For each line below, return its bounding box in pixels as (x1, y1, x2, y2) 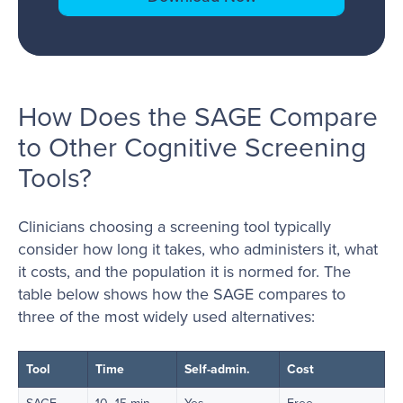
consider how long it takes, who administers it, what (18, 237, 378, 261)
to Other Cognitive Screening (18, 128, 366, 166)
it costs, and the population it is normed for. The (18, 260, 351, 283)
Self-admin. (184, 359, 250, 378)
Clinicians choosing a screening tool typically (18, 215, 331, 238)
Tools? (18, 158, 92, 197)
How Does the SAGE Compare (18, 97, 378, 136)
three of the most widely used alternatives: (18, 305, 315, 328)
